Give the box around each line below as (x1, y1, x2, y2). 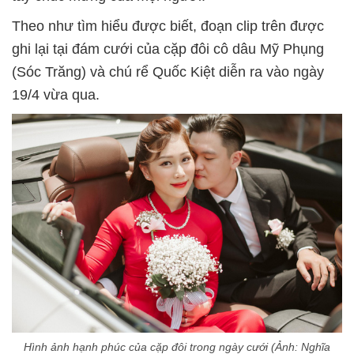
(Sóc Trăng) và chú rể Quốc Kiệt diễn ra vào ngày (12, 63, 324, 80)
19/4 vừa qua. (12, 86, 100, 103)
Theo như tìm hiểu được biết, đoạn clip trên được (12, 17, 324, 34)
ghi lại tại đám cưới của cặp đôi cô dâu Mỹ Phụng (12, 40, 324, 57)
